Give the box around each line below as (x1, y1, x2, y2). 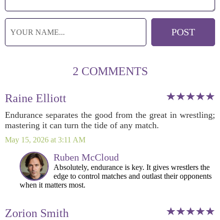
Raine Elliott (5, 92, 66, 105)
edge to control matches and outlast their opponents (54, 172, 212, 180)
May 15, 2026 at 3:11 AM (5, 136, 85, 144)
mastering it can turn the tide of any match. (5, 120, 159, 130)
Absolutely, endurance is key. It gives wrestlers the (54, 163, 210, 171)
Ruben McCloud (54, 152, 119, 163)
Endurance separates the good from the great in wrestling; (5, 110, 215, 120)
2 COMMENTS (72, 65, 148, 78)
